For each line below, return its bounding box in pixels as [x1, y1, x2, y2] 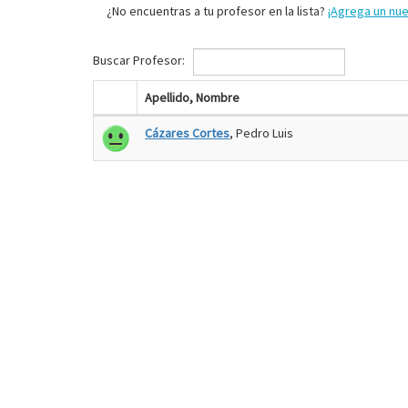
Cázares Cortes [145, 125, 229, 141]
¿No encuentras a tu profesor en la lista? [107, 3, 328, 19]
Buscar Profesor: [93, 52, 188, 69]
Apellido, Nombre [145, 89, 240, 106]
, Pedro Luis [229, 125, 293, 141]
